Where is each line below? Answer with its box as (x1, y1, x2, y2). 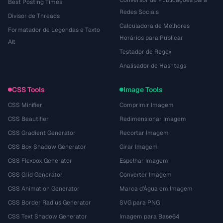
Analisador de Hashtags (119, 62, 186, 70)
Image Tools (123, 85, 163, 94)
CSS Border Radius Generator (8, 199, 91, 207)
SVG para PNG (119, 199, 160, 207)
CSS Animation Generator (8, 185, 80, 193)
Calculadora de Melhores (119, 22, 190, 30)
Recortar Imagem (119, 129, 169, 137)
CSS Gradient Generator (8, 129, 76, 137)
